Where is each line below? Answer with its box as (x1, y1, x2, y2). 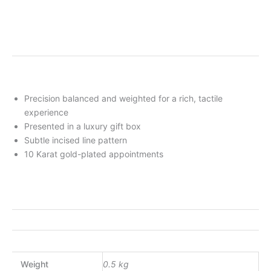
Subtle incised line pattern (24, 134, 127, 145)
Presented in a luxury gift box (24, 120, 141, 131)
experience (24, 106, 68, 117)
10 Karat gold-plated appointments (24, 148, 163, 159)
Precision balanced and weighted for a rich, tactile (24, 93, 223, 103)
